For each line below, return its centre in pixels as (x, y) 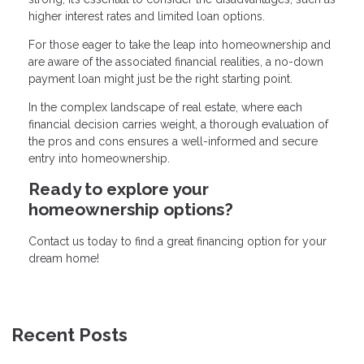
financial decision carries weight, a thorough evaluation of (178, 125)
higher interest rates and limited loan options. (147, 17)
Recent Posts (69, 335)
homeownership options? (131, 210)
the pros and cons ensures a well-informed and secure (173, 142)
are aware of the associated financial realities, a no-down (176, 62)
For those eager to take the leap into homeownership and (180, 45)
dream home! (64, 259)
